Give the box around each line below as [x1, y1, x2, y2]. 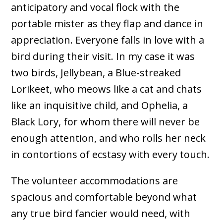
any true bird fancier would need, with [11, 207, 191, 221]
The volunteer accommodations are [11, 174, 178, 188]
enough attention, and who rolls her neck [11, 131, 206, 145]
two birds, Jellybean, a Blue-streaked [11, 66, 181, 80]
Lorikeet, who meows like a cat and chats [11, 82, 202, 96]
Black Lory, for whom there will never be [11, 115, 200, 129]
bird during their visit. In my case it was [11, 50, 195, 63]
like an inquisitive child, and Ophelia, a [11, 99, 188, 112]
